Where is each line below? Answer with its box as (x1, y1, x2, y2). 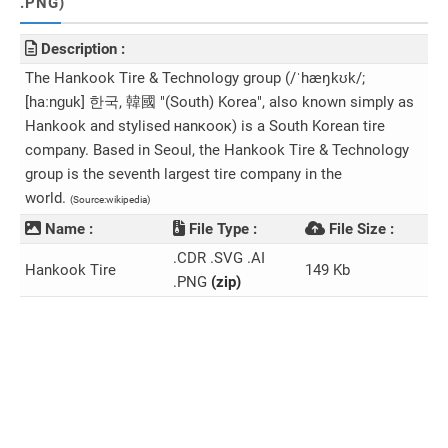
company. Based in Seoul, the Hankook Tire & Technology (25, 141, 409, 159)
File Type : (185, 220, 257, 238)
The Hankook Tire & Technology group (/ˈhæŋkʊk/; (25, 69, 365, 87)
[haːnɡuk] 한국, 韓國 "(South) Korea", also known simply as (25, 93, 414, 111)
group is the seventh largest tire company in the (25, 165, 342, 183)
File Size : (325, 220, 394, 238)
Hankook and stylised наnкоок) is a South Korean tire (25, 117, 385, 135)
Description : (37, 40, 125, 58)
